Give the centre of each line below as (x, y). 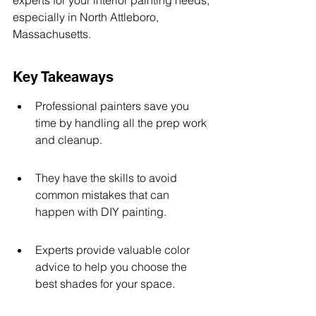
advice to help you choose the (113, 267)
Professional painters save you (114, 106)
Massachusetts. (52, 34)
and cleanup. (69, 140)
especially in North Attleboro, (87, 17)
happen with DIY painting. (101, 212)
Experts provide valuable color (114, 250)
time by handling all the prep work (122, 123)
